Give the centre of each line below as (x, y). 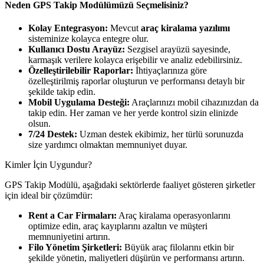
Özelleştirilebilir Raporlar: (81, 71)
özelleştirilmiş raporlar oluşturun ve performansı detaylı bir (136, 81)
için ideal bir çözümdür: (49, 196)
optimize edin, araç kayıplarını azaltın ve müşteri (118, 226)
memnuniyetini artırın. (69, 237)
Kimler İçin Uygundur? (48, 165)
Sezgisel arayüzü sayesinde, (178, 49)
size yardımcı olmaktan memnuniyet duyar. (108, 145)
